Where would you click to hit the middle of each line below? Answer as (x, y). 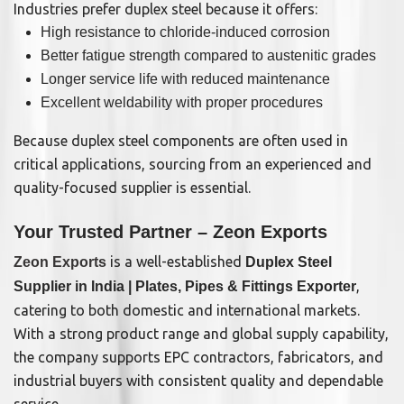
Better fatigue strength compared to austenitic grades (208, 56)
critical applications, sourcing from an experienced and (193, 165)
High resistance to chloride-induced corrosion (185, 32)
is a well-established (176, 262)
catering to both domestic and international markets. (187, 311)
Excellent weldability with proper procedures (182, 103)
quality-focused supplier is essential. (132, 188)
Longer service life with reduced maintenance (185, 79)
